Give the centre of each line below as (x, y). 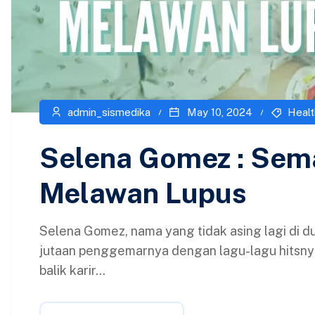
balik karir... (72, 270)
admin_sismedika (107, 112)
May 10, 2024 (218, 112)
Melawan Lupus (143, 193)
